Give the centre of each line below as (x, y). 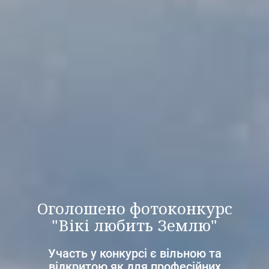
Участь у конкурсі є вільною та (134, 253)
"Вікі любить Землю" (134, 225)
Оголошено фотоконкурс (134, 208)
